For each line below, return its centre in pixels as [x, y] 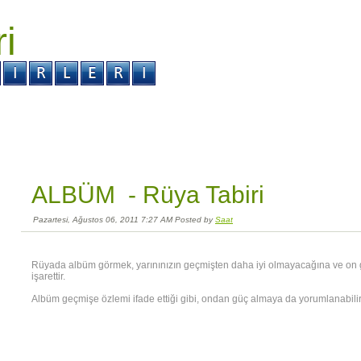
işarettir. [48, 276]
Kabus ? [79, 106]
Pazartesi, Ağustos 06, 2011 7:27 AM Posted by [124, 220]
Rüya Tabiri [203, 195]
